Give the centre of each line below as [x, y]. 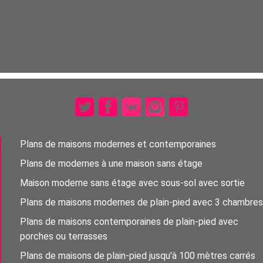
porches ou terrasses [64, 237]
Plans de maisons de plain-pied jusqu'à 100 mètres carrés [138, 256]
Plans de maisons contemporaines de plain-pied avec [129, 222]
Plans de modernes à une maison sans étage [111, 164]
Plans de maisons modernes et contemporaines [118, 144]
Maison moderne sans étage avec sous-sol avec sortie [132, 183]
